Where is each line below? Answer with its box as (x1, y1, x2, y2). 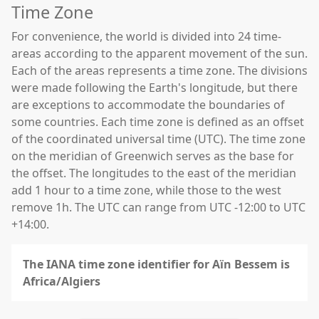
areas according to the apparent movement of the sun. (11, 46, 308, 61)
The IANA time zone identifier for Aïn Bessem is (23, 256, 290, 272)
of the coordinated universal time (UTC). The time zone (11, 131, 305, 147)
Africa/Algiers (23, 273, 100, 289)
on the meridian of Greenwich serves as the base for (11, 148, 294, 164)
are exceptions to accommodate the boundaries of (11, 97, 285, 113)
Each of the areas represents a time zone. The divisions (11, 63, 308, 78)
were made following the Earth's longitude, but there (11, 80, 298, 95)
